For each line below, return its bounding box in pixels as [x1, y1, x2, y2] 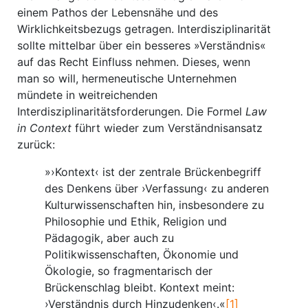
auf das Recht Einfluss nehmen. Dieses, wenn [17, 55, 250, 69]
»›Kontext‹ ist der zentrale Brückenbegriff [45, 165, 261, 179]
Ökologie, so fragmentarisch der [45, 264, 212, 278]
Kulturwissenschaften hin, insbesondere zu [45, 198, 264, 212]
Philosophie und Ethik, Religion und [45, 214, 227, 228]
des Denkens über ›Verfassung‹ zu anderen [45, 181, 269, 195]
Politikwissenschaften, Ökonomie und [45, 247, 239, 261]
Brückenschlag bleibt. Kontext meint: [45, 280, 234, 294]
